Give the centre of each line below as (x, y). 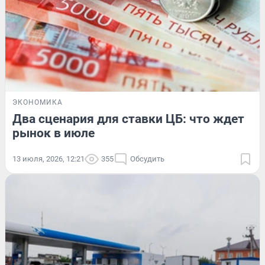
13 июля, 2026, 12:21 (49, 159)
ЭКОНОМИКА (38, 102)
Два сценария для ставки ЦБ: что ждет (128, 119)
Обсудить (147, 159)
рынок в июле (54, 133)
